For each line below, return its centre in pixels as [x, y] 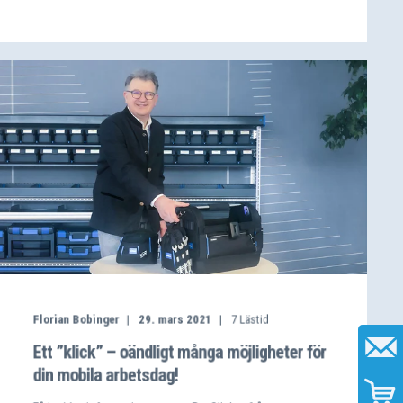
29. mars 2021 [175, 319]
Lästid [254, 319]
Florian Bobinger [76, 319]
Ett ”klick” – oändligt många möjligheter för [179, 352]
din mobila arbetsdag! [105, 375]
